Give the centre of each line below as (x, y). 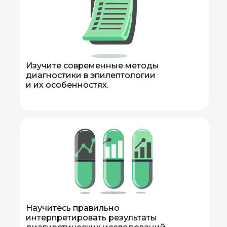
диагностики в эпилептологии (90, 75)
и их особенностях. (67, 85)
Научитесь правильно (72, 208)
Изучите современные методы (92, 66)
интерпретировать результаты (91, 218)
